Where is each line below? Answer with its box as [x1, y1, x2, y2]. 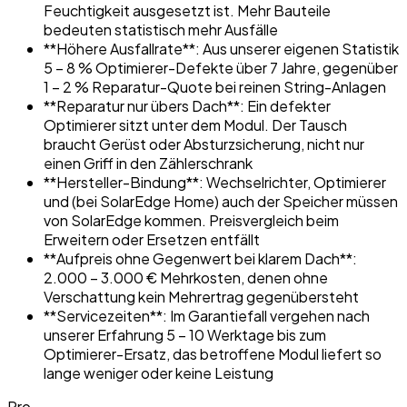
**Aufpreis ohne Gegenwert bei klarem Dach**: [44, 248, 357, 268]
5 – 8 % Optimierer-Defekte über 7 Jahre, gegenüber [44, 57, 398, 77]
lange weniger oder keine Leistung [44, 362, 273, 382]
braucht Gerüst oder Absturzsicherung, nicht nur [44, 134, 364, 154]
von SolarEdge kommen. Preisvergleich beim [44, 210, 339, 230]
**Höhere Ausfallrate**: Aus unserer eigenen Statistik [44, 38, 399, 58]
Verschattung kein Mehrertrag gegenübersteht [44, 286, 359, 306]
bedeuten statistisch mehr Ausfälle [44, 19, 278, 39]
